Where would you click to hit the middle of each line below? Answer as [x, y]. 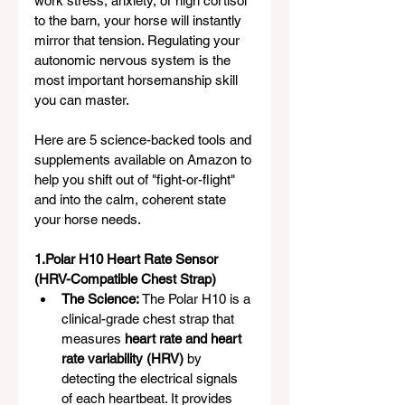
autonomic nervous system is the [134, 60]
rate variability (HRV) [122, 358]
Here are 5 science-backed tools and [145, 139]
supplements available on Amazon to [145, 159]
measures [93, 338]
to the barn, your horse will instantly [140, 20]
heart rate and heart [185, 338]
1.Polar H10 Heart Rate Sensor [128, 259]
